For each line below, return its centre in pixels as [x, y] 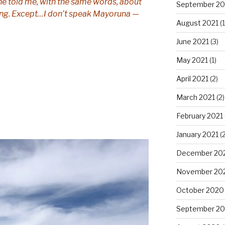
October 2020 [200, 190]
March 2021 [195, 97]
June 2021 [192, 41]
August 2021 [197, 23]
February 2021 [199, 116]
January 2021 [197, 134]
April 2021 [192, 78]
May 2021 [192, 60]
